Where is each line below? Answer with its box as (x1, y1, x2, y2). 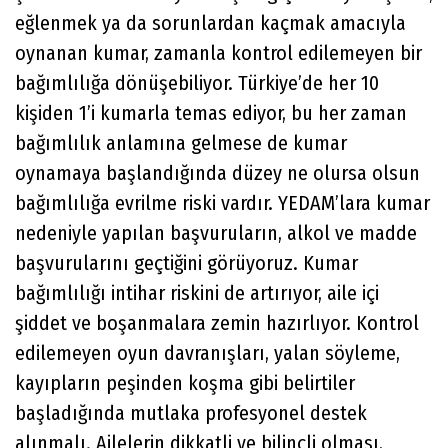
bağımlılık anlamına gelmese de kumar (15, 130, 347, 155)
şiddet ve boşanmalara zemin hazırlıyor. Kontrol (15, 310, 419, 335)
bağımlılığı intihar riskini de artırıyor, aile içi (15, 280, 379, 305)
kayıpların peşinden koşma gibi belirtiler (15, 370, 355, 395)
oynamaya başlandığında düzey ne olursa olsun (15, 160, 420, 185)
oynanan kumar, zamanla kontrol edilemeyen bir (15, 40, 422, 65)
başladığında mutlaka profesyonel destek (15, 400, 367, 425)
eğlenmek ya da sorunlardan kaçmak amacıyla (15, 10, 406, 35)
